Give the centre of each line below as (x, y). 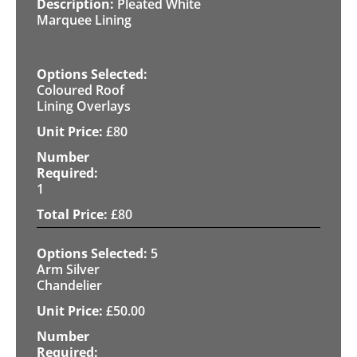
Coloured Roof (80, 90)
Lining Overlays (84, 106)
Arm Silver (68, 269)
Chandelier (69, 285)
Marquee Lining (84, 20)
